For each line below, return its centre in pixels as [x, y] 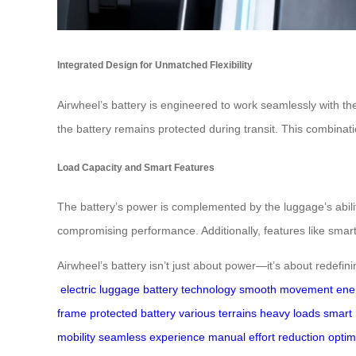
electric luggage [100, 290]
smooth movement [286, 290]
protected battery [133, 313]
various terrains [218, 313]
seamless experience [152, 337]
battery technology [190, 290]
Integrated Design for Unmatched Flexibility [155, 65]
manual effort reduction [267, 337]
